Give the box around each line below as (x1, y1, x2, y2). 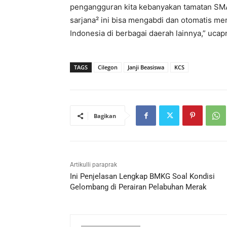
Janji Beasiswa (128, 63, 164, 71)
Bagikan (94, 112, 116, 120)
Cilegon (98, 63, 118, 71)
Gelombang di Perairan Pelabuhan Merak (70, 182, 207, 192)
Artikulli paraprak (70, 161, 117, 169)
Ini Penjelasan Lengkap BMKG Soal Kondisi (70, 172, 215, 181)
